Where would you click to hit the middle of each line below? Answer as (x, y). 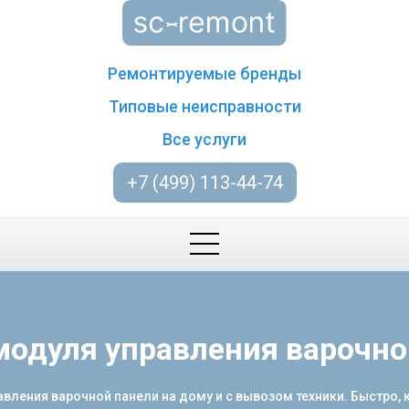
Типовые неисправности (204, 106)
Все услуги (204, 139)
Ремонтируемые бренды (204, 73)
